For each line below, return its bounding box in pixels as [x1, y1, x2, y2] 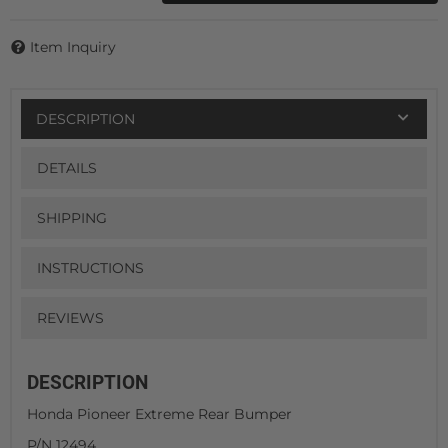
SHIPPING [36, 209, 107, 228]
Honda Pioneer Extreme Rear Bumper [27, 405, 292, 424]
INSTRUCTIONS [36, 259, 144, 278]
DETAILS [36, 159, 97, 178]
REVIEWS [36, 309, 104, 328]
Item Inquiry [30, 38, 116, 57]
